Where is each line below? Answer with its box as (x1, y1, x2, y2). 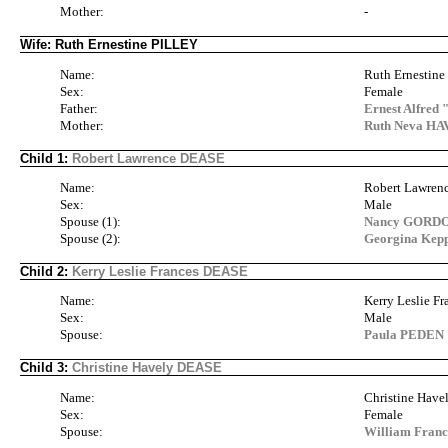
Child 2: (20, 263, 72, 279)
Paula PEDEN (364, 327, 445, 343)
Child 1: (20, 150, 72, 166)
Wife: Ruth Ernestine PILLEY (20, 37, 198, 53)
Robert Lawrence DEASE (72, 150, 225, 166)
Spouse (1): (60, 213, 121, 229)
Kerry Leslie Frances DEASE (72, 263, 248, 279)
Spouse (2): (60, 230, 121, 246)
